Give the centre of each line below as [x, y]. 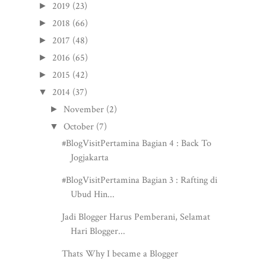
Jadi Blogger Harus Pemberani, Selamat [136, 217]
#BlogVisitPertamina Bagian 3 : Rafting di [139, 180]
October [79, 126]
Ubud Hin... [92, 194]
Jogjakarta [89, 157]
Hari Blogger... [98, 231]
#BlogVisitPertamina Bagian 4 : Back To [136, 143]
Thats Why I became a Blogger [120, 254]
